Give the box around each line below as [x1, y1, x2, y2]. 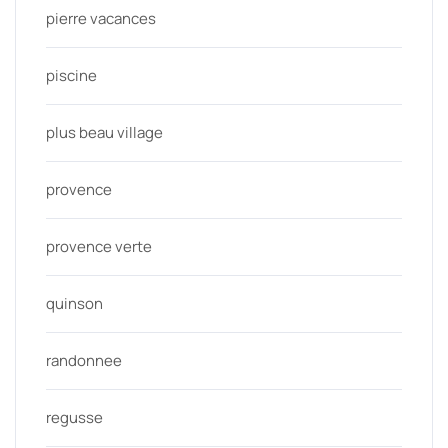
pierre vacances [46, 8, 156, 30]
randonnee [46, 350, 122, 372]
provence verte [46, 236, 152, 258]
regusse [46, 407, 103, 429]
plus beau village [46, 122, 163, 144]
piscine [46, 65, 97, 87]
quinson [46, 293, 103, 315]
